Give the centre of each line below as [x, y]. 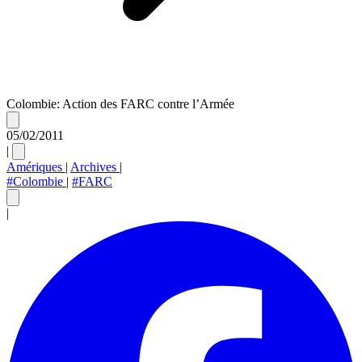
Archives [95, 166]
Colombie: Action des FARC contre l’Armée [120, 103]
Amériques [36, 166]
